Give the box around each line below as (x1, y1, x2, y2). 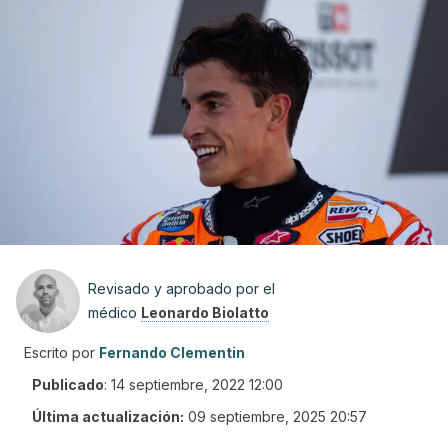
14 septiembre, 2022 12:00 (111, 376, 283, 393)
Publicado (32, 376, 104, 393)
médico (88, 304, 141, 321)
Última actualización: (32, 408, 184, 425)
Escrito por (24, 344, 95, 361)
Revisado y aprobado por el (88, 280, 275, 297)
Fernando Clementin (99, 344, 245, 361)
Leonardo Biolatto (141, 304, 269, 321)
